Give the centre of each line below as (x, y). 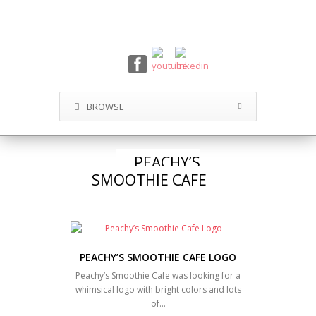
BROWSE (105, 107)
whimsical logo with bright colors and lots (158, 290)
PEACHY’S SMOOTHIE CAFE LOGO (158, 257)
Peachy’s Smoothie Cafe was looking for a (158, 275)
